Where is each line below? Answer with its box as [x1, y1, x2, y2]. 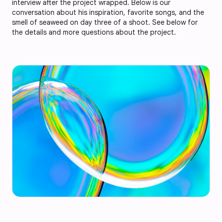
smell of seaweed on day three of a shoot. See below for [12, 18, 198, 27]
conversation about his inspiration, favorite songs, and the [12, 8, 204, 17]
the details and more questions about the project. [12, 28, 176, 37]
